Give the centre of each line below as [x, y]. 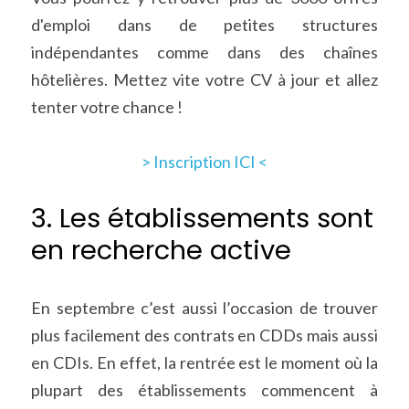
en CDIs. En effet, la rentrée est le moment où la [204, 362]
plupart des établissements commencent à [204, 390]
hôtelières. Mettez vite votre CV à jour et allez [204, 79]
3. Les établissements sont [202, 218]
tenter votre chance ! [107, 107]
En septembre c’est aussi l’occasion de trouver [204, 308]
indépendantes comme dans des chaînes [204, 52]
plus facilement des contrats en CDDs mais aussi [204, 335]
